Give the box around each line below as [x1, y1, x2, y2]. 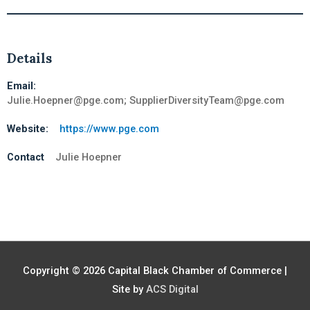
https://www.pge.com [60, 122, 159, 135]
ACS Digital [145, 282, 199, 295]
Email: [7, 79, 36, 92]
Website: [7, 122, 51, 135]
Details [7, 50, 52, 66]
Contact [7, 150, 47, 163]
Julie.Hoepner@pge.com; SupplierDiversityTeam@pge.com [7, 93, 284, 107]
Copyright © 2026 [23, 264, 108, 277]
